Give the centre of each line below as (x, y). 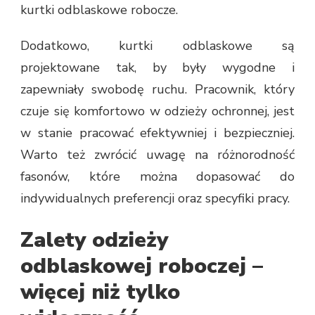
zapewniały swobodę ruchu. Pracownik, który (157, 89)
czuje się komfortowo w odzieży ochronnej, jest (157, 111)
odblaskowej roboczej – (142, 266)
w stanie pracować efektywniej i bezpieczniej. (157, 133)
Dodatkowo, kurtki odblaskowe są (157, 45)
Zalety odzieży (94, 240)
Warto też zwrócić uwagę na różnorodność (157, 154)
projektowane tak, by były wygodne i (157, 67)
